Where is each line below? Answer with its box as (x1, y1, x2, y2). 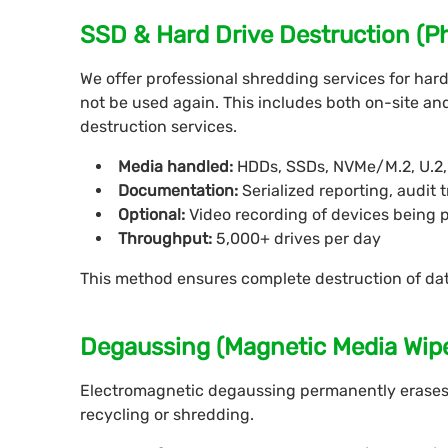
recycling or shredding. (80, 405, 254, 425)
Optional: (118, 205, 189, 225)
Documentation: (118, 181, 242, 201)
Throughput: (118, 229, 216, 249)
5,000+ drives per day (216, 229, 381, 249)
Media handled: (118, 157, 237, 177)
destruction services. (80, 117, 237, 137)
